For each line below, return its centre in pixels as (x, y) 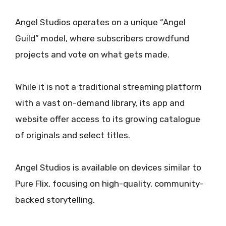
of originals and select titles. (73, 135)
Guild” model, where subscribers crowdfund (102, 38)
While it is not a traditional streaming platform (108, 87)
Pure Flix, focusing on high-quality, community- (109, 184)
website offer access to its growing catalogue (108, 119)
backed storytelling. (55, 200)
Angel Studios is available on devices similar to (108, 168)
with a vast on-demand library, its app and (100, 103)
